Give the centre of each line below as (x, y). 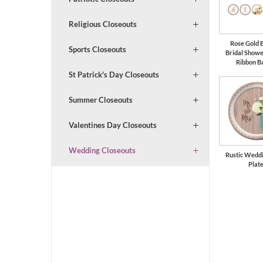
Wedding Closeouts (102, 150)
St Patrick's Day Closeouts (114, 74)
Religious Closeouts (102, 24)
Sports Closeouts (97, 49)
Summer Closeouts (100, 100)
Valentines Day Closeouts (112, 125)
